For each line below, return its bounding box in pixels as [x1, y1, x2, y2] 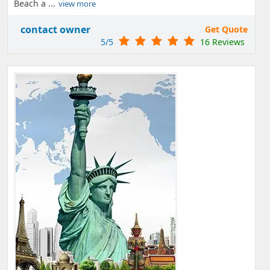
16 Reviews [200, 36, 245, 48]
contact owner [20, 23, 90, 36]
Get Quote [205, 24, 248, 35]
